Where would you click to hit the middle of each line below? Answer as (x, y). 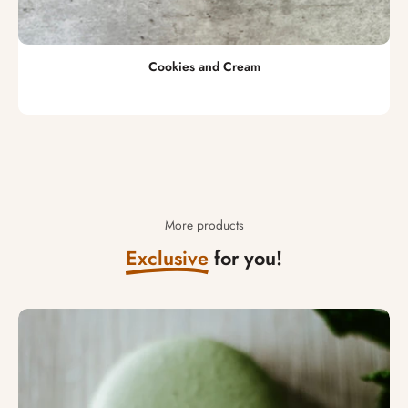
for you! (245, 258)
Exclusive (167, 258)
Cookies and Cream (204, 66)
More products (204, 224)
